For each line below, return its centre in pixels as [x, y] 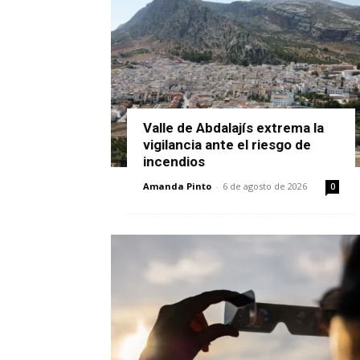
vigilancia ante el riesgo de [227, 145]
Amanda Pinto [177, 186]
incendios [174, 162]
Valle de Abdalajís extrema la [233, 128]
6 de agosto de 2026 [265, 186]
